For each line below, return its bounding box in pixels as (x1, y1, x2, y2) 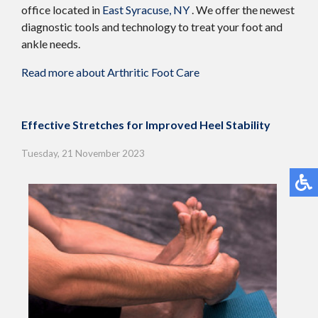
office (21, 3, 50, 17)
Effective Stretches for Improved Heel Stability (21, 118, 270, 132)
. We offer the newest (192, 3, 295, 17)
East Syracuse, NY (102, 3, 190, 17)
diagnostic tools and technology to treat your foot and (21, 20, 283, 34)
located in (50, 3, 102, 17)
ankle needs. (21, 37, 80, 51)
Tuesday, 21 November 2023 (21, 148, 145, 160)
